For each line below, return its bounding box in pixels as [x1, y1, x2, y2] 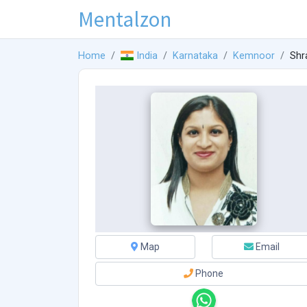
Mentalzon [78, 5, 171, 33]
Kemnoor [233, 50, 275, 62]
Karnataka [173, 50, 219, 62]
